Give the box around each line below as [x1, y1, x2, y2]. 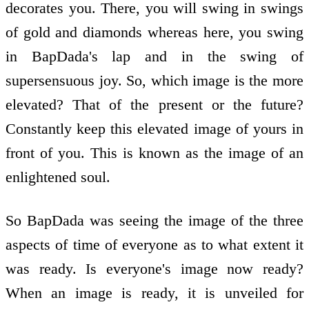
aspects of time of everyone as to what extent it [6, 235, 303, 253]
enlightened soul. [6, 168, 110, 186]
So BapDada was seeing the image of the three [6, 211, 303, 229]
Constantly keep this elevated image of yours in [6, 120, 303, 138]
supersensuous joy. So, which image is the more [6, 72, 303, 90]
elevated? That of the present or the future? [6, 96, 303, 114]
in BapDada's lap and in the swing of [6, 48, 303, 66]
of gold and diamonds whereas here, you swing [6, 23, 303, 41]
